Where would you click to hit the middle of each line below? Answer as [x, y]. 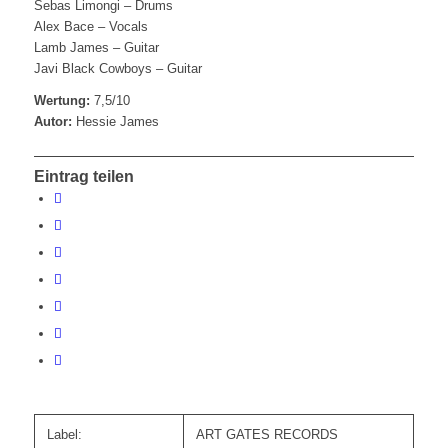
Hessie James [115, 122]
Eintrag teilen [83, 177]
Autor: [52, 122]
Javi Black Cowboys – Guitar [117, 69]
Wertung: [61, 101]
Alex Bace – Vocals [90, 27]
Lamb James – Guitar [96, 48]
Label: [64, 435]
